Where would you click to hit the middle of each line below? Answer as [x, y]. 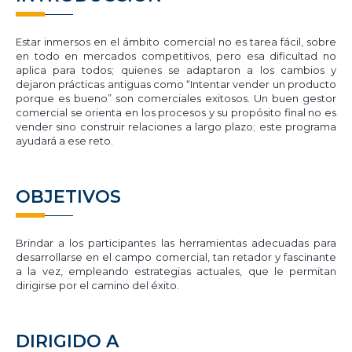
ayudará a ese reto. [64, 141]
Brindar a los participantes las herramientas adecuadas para [176, 243]
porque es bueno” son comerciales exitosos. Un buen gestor [176, 99]
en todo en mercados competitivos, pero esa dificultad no [176, 56]
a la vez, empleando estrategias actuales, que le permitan [176, 271]
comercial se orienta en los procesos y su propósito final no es [176, 113]
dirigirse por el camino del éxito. [97, 286]
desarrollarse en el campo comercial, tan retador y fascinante [176, 257]
